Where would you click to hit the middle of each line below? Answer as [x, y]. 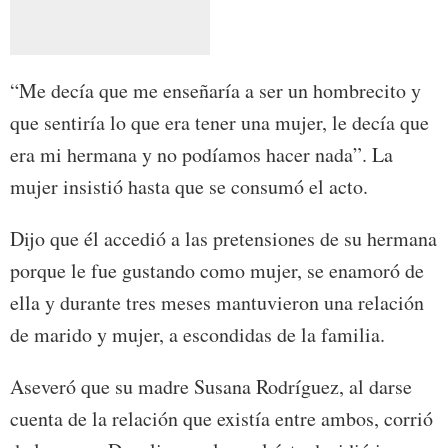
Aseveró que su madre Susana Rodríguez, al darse [211, 386]
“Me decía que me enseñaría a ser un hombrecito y [215, 90]
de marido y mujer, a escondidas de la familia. [197, 334]
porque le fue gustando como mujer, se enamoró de [217, 270]
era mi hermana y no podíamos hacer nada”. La [201, 154]
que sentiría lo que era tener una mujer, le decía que [219, 122]
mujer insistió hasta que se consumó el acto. [189, 186]
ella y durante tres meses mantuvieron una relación [217, 302]
